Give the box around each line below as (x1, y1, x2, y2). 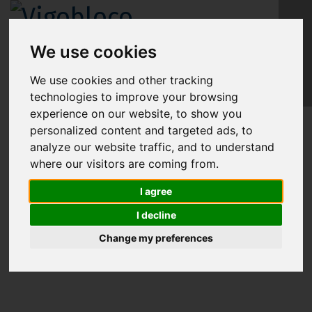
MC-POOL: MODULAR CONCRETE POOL (68, 148, 244, 161)
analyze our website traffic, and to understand (30, 139, 275, 154)
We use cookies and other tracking (30, 72, 214, 87)
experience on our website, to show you (30, 106, 242, 120)
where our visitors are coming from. (30, 156, 219, 171)
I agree (140, 185, 172, 198)
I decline (136, 208, 176, 221)
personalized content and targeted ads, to (30, 123, 253, 137)
